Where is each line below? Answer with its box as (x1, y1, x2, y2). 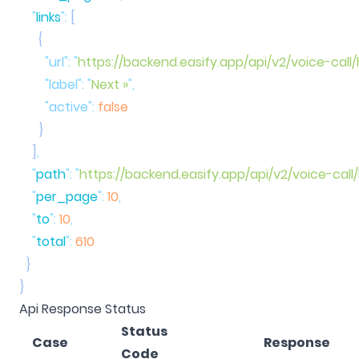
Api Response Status (19, 299, 146, 318)
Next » (91, 75, 128, 94)
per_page (36, 187, 98, 206)
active (49, 97, 88, 116)
